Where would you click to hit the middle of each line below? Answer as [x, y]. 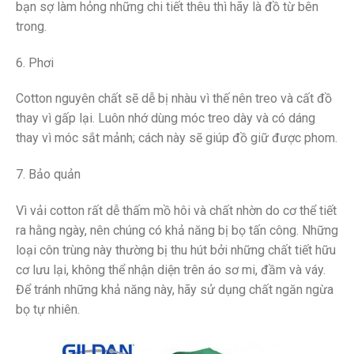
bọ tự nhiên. [48, 309]
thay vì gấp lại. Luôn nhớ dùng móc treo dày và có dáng [166, 119]
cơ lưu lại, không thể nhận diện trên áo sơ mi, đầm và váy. [171, 269]
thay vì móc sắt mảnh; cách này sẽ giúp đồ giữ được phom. [177, 138]
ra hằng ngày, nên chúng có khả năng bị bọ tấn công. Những [177, 230]
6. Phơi [35, 62]
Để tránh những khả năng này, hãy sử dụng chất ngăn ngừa [175, 289]
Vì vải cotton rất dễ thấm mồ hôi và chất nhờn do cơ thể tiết [176, 210]
